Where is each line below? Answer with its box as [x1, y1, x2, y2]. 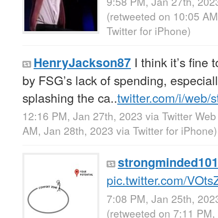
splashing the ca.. [22, 89, 117, 107]
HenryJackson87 [34, 54, 131, 72]
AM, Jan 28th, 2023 [22, 123, 116, 138]
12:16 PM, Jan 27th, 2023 [22, 109, 143, 124]
